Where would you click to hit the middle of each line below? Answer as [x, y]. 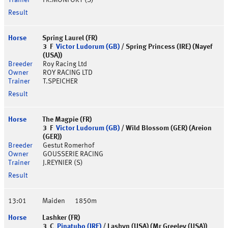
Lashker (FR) [61, 218]
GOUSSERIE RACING [73, 154]
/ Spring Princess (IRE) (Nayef [166, 47]
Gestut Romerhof [68, 146]
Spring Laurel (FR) [70, 38]
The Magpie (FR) [67, 120]
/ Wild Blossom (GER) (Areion [166, 129]
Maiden [54, 201]
